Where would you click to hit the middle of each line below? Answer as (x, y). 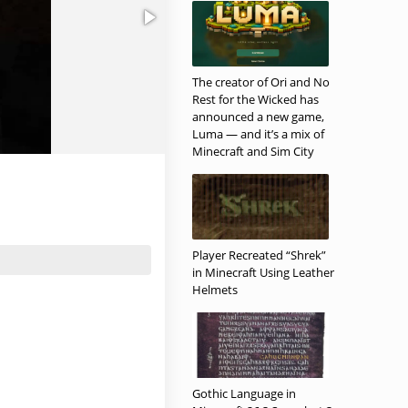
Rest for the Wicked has (255, 99)
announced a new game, (258, 117)
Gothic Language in (244, 393)
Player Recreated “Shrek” (259, 255)
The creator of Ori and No (261, 82)
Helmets (215, 290)
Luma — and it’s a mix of (258, 134)
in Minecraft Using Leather (263, 272)
